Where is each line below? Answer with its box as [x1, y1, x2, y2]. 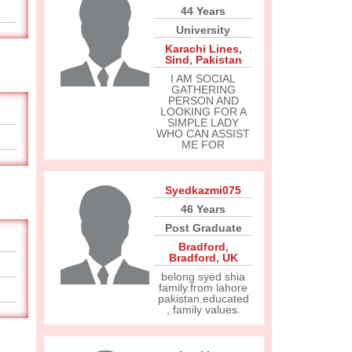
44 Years [181, 5, 225, 17]
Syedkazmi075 [165, 184, 241, 196]
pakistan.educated [157, 292, 249, 305]
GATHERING [170, 83, 236, 96]
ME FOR [181, 138, 225, 151]
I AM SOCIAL [170, 72, 236, 85]
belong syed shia [161, 270, 245, 283]
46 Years [181, 203, 225, 215]
